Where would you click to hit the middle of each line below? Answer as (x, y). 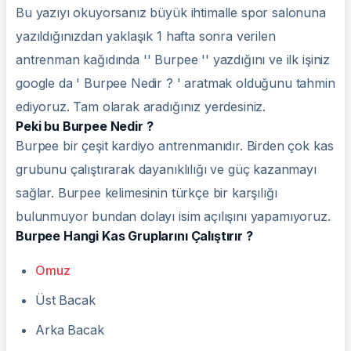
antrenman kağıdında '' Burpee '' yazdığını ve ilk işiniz (173, 60)
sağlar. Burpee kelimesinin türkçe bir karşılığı (147, 193)
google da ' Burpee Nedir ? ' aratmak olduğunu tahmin (175, 83)
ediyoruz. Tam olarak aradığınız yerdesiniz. (141, 107)
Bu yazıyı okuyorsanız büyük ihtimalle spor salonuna (171, 13)
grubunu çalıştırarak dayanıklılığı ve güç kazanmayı (166, 170)
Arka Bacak (70, 330)
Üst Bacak (65, 300)
